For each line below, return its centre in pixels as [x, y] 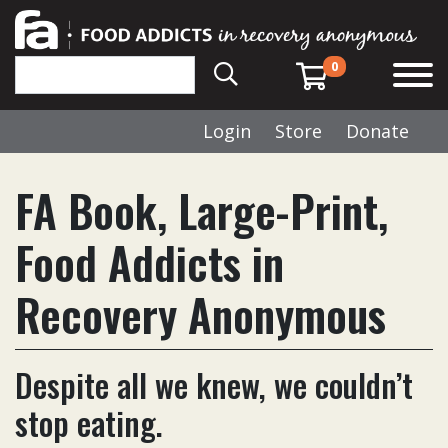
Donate [377, 131]
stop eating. [89, 422]
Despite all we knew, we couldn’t [214, 384]
